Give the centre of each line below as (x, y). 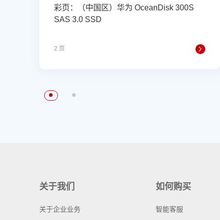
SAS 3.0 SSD (78, 19)
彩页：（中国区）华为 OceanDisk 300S (124, 8)
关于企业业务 (60, 209)
